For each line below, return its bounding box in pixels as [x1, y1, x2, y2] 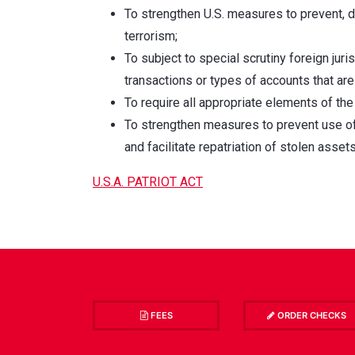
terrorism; [124, 28, 177, 44]
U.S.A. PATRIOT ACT [93, 174, 203, 189]
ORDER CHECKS [275, 309, 346, 321]
